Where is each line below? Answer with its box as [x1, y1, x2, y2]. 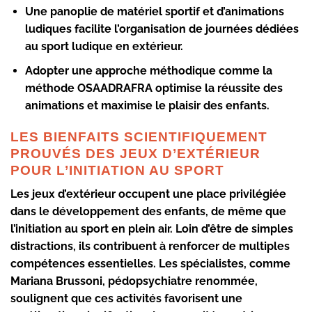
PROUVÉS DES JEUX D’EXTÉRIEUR [10, 146, 260, 161]
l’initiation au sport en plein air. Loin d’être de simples [10, 222, 293, 236]
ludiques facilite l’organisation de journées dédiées [24, 22, 299, 36]
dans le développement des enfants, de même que [10, 205, 286, 219]
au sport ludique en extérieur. [24, 40, 183, 54]
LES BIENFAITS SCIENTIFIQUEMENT [10, 129, 267, 144]
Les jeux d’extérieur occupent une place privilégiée [10, 187, 286, 201]
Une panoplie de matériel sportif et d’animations [24, 5, 284, 19]
